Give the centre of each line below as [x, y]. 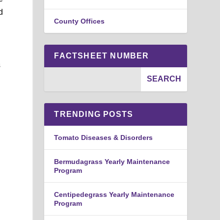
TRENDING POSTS [94, 114]
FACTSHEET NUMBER [102, 55]
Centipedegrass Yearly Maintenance [114, 194]
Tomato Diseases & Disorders [104, 137]
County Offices [80, 21]
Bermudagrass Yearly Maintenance [112, 161]
